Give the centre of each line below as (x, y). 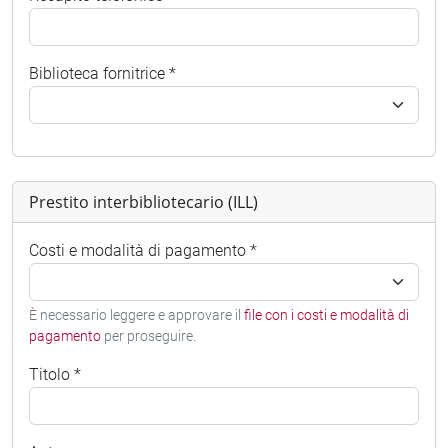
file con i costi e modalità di (326, 314)
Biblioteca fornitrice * (102, 73)
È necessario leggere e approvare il (136, 314)
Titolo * (55, 374)
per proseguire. (148, 335)
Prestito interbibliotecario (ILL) (143, 201)
